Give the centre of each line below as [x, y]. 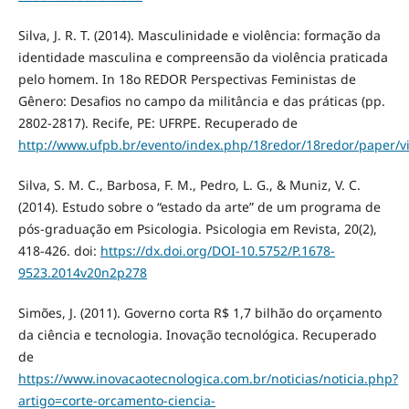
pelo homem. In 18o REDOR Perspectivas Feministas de [187, 79]
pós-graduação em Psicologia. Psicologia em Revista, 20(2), [197, 229]
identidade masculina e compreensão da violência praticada [203, 57]
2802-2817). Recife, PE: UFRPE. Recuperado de [157, 123]
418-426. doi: [59, 251]
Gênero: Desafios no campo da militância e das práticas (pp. [201, 101]
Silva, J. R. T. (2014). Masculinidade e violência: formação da [199, 35]
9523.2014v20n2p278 [82, 273]
